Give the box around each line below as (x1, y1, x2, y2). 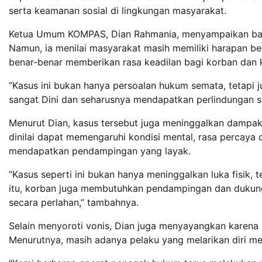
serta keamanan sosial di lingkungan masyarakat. (9, 5, 226, 17)
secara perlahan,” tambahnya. (9, 196, 139, 209)
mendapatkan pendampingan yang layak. (9, 145, 191, 157)
